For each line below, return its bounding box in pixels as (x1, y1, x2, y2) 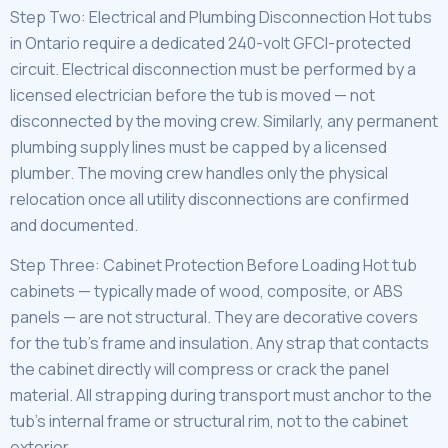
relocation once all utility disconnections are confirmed (10, 187, 409, 210)
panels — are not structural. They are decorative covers (10, 306, 418, 329)
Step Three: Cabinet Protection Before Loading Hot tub (10, 254, 417, 277)
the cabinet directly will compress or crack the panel (10, 358, 389, 381)
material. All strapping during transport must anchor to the (10, 384, 432, 407)
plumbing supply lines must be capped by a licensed (10, 135, 387, 158)
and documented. (10, 213, 138, 236)
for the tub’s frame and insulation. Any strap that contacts (10, 332, 429, 355)
